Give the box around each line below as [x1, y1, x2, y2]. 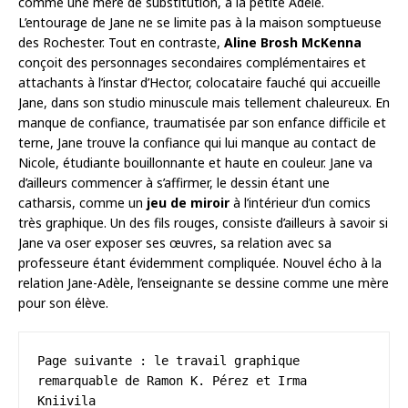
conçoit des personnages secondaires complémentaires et [18, 53, 366, 71]
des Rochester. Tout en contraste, [18, 33, 224, 51]
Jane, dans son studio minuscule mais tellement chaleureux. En [18, 93, 390, 111]
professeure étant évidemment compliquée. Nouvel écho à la [18, 253, 382, 271]
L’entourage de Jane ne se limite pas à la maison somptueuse [18, 13, 382, 31]
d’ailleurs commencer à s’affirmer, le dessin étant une [18, 173, 330, 191]
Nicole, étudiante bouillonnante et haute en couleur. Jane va [18, 153, 372, 171]
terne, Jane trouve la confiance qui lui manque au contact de [18, 133, 376, 151]
